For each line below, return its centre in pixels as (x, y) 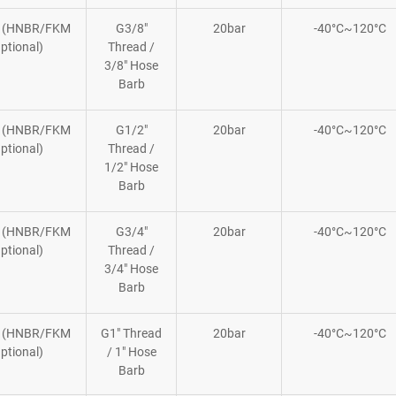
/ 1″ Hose (131, 351)
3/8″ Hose (131, 65)
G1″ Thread (131, 333)
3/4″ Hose (131, 268)
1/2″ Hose (131, 167)
